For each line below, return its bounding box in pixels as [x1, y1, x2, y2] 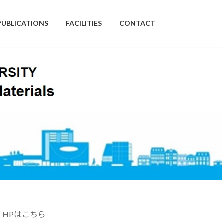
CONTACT [119, 19, 155, 28]
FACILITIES [66, 19, 102, 28]
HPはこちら [2, 209, 46, 219]
